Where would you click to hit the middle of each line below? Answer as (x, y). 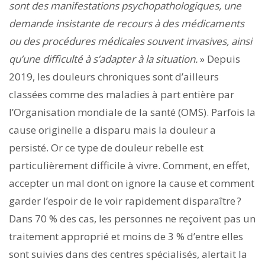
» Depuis (220, 59)
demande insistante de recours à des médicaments (127, 23)
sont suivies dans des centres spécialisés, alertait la (128, 254)
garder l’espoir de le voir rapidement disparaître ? (125, 201)
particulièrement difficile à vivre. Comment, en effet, (129, 165)
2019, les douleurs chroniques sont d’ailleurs (114, 76)
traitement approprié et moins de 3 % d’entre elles (126, 236)
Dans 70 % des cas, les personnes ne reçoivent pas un (132, 218)
